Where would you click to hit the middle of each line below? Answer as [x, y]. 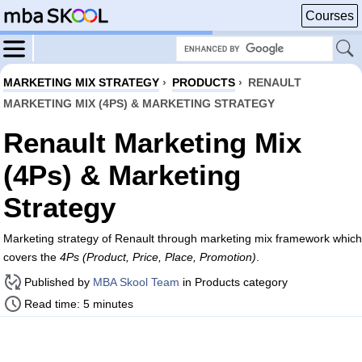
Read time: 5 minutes [79, 304]
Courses [330, 16]
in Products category [234, 282]
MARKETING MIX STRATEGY [81, 82]
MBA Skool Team [136, 282]
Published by [59, 282]
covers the [32, 257]
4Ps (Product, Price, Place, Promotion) [158, 257]
